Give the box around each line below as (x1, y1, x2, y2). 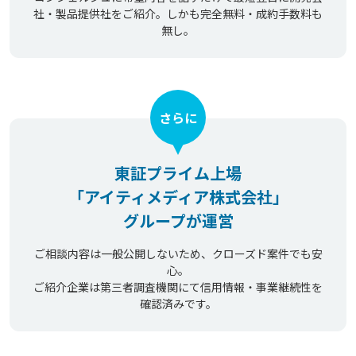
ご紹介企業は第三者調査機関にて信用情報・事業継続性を (33, 279, 323, 296)
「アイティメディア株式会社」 (68, 185, 288, 209)
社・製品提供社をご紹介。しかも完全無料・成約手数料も (33, 6, 323, 22)
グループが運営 (122, 209, 234, 233)
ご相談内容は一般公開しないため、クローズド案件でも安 (33, 246, 323, 262)
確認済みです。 (139, 296, 217, 312)
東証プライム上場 (114, 161, 242, 185)
